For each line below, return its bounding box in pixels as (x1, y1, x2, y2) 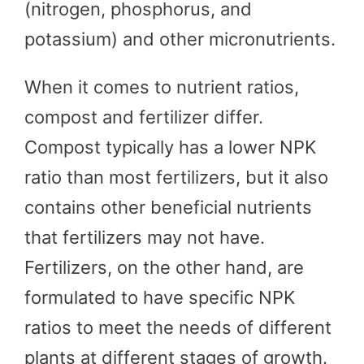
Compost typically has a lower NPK (24, 136, 316, 158)
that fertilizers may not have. (24, 226, 265, 248)
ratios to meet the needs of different (24, 316, 331, 338)
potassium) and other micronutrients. (24, 28, 336, 50)
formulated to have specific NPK (24, 286, 295, 308)
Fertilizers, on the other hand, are (24, 256, 304, 278)
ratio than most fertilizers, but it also (24, 166, 328, 188)
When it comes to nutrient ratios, (24, 76, 299, 97)
